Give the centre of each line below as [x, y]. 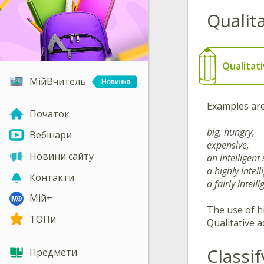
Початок [49, 114]
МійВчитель [58, 81]
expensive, [228, 145]
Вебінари [51, 135]
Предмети [53, 252]
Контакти [52, 177]
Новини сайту [62, 156]
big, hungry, [231, 132]
